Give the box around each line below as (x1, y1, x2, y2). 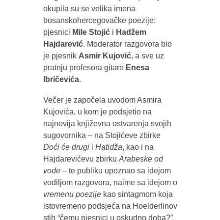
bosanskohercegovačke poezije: (43, 16, 156, 25)
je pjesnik (43, 51, 79, 60)
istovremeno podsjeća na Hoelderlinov (43, 201, 177, 210)
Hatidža (95, 142, 122, 151)
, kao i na (122, 142, 154, 151)
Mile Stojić (72, 27, 110, 36)
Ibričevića (43, 75, 79, 83)
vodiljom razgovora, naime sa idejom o (43, 178, 177, 187)
